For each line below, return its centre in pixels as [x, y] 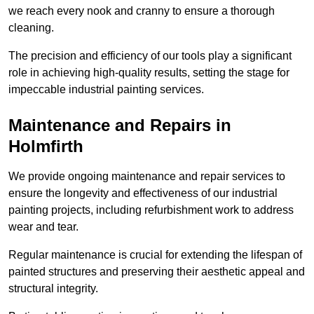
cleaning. [33, 27]
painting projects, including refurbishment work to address [151, 210]
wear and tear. [43, 226]
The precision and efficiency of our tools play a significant [150, 55]
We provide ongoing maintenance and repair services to [147, 176]
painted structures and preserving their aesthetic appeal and [157, 271]
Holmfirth [46, 146]
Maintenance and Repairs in [120, 125]
